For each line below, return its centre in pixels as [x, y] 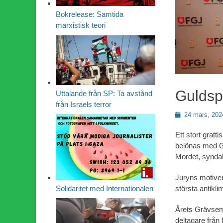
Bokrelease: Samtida [90, 14]
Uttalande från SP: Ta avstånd [104, 93]
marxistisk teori [81, 25]
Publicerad [190, 114]
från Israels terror [84, 104]
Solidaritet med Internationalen [105, 189]
